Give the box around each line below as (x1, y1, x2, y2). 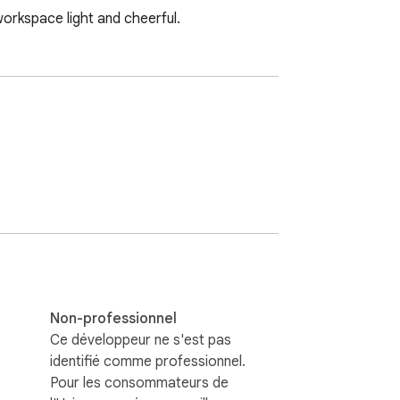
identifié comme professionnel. (50, 352, 246, 371)
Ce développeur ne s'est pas (50, 330, 231, 349)
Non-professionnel (50, 309, 177, 328)
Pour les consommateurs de (50, 373, 229, 392)
